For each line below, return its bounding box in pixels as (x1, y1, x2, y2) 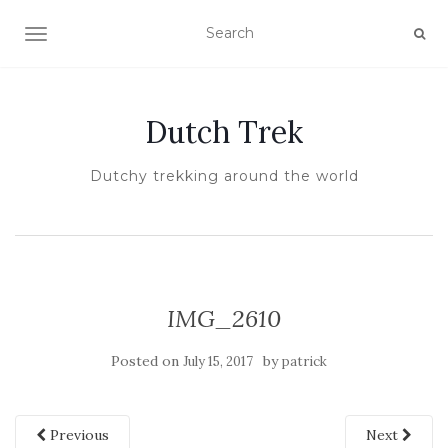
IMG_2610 (167, 303, 281, 334)
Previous (46, 426, 109, 444)
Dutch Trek (145, 113, 303, 151)
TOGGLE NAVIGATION (35, 27, 194, 45)
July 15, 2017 (183, 353, 253, 370)
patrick (282, 353, 327, 370)
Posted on (111, 352, 183, 370)
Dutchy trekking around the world (89, 167, 359, 185)
